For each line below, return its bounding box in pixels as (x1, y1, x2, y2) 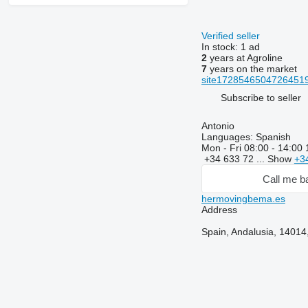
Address (201, 204, 237, 216)
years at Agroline (206, 52, 283, 64)
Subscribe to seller (220, 91, 301, 103)
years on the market (206, 63, 297, 75)
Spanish (252, 131, 291, 143)
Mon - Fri (201, 142, 244, 154)
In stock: (201, 41, 241, 53)
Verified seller (201, 30, 263, 42)
